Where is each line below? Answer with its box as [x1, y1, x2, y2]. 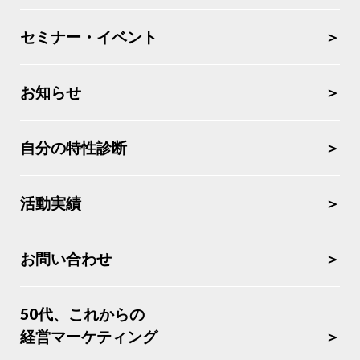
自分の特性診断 [20, 138, 127, 157]
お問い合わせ [20, 249, 112, 268]
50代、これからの [20, 305, 145, 324]
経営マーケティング [20, 327, 157, 346]
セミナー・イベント [20, 27, 157, 47]
